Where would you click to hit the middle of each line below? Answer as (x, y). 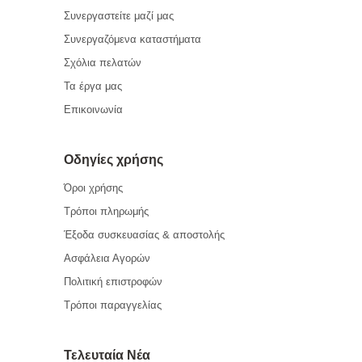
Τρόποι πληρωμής (106, 211)
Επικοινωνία (93, 109)
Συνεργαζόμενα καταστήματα (133, 39)
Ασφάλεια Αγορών (107, 258)
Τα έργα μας (93, 86)
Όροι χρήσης (93, 188)
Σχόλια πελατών (103, 63)
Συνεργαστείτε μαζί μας (119, 16)
